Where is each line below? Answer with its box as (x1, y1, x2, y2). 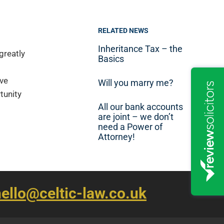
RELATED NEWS (98, 26, 148, 34)
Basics (98, 53, 124, 64)
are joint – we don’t (98, 111, 173, 122)
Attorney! (98, 131, 135, 142)
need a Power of (98, 121, 162, 132)
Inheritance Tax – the (98, 43, 182, 54)
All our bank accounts (98, 101, 183, 112)
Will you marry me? (98, 77, 173, 88)
